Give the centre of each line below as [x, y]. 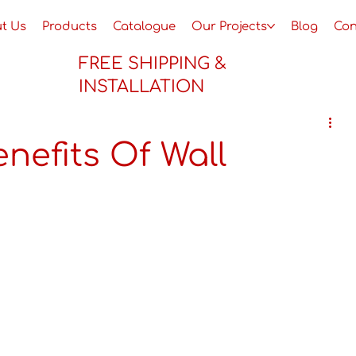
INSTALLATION [142, 86]
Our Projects [230, 26]
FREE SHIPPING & [153, 63]
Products [70, 26]
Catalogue [145, 26]
